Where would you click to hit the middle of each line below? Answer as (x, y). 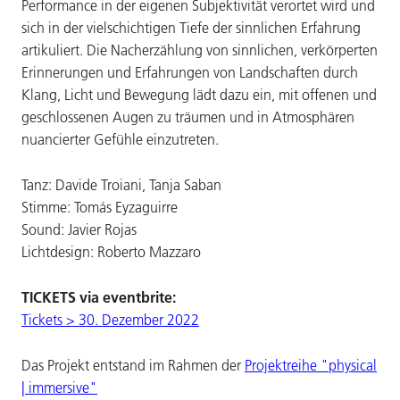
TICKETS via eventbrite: (99, 297)
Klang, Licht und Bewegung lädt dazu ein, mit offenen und (199, 95)
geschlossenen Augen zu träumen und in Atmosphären (188, 117)
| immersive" (59, 387)
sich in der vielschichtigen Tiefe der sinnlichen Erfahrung (191, 28)
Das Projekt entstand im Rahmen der (133, 365)
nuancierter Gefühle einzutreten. (120, 140)
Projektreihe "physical (311, 365)
